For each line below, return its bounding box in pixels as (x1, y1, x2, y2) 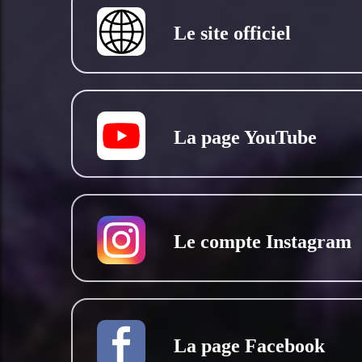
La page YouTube (174, 127, 317, 149)
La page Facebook (174, 335, 325, 357)
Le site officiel (174, 23, 291, 44)
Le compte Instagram (174, 231, 351, 253)
